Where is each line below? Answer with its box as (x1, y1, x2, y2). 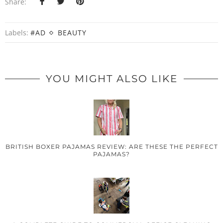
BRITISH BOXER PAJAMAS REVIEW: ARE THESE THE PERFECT (5, 143, 218, 151)
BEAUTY (58, 28, 87, 38)
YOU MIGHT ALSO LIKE (45, 73, 178, 85)
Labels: (5, 28, 30, 38)
